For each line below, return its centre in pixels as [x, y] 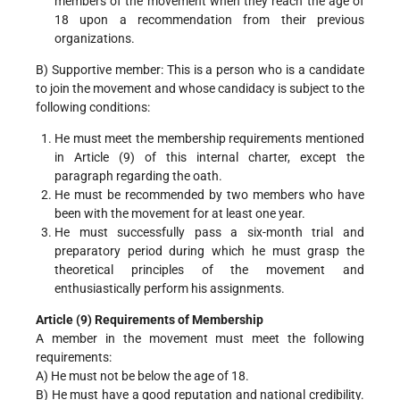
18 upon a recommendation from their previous [209, 19]
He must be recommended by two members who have [209, 194]
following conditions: [93, 107]
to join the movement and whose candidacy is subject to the [200, 88]
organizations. [95, 38]
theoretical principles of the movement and [209, 269]
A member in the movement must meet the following [200, 338]
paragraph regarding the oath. [138, 175]
